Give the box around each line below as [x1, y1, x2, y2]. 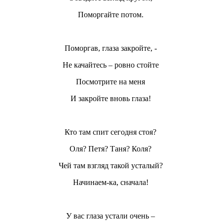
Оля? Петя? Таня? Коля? [70, 145, 151, 153]
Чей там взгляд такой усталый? [58, 161, 163, 170]
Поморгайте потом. [77, 10, 144, 19]
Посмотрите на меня [76, 77, 145, 86]
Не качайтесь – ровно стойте [62, 61, 159, 70]
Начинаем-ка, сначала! [73, 178, 148, 187]
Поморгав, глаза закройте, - [64, 44, 157, 53]
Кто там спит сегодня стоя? [65, 128, 156, 137]
